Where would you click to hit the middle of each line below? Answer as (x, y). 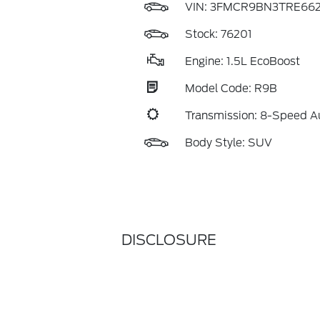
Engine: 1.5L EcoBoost (242, 61)
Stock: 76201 (218, 34)
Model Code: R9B (231, 89)
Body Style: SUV (228, 143)
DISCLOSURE (169, 240)
